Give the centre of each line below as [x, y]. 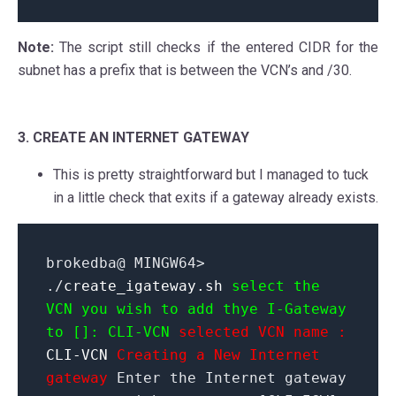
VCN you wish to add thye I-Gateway [196, 309]
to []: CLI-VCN [108, 332]
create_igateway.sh [143, 286]
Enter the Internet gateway [232, 378]
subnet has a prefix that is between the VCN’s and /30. [185, 71]
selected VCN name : [263, 332]
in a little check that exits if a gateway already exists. [216, 198]
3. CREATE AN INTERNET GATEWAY [133, 138]
